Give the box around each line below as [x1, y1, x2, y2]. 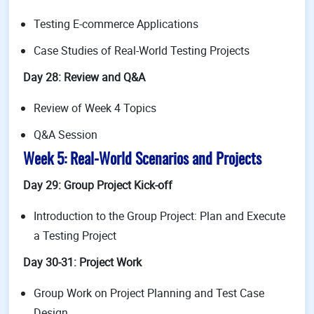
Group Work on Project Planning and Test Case [34, 285, 264, 301]
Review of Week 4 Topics [34, 100, 156, 116]
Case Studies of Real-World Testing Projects [34, 43, 250, 58]
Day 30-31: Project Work [23, 254, 142, 270]
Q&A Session [34, 127, 97, 142]
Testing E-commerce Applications [34, 16, 198, 32]
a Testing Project [34, 228, 116, 243]
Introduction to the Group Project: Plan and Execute [34, 208, 285, 224]
